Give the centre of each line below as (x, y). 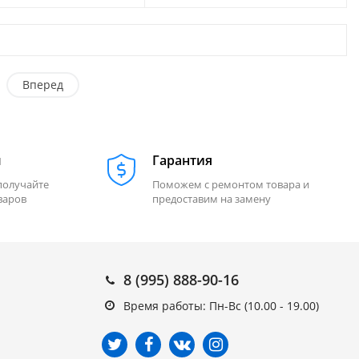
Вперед (42, 85)
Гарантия (182, 160)
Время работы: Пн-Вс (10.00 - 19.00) (221, 306)
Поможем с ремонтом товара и (231, 184)
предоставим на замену (212, 199)
